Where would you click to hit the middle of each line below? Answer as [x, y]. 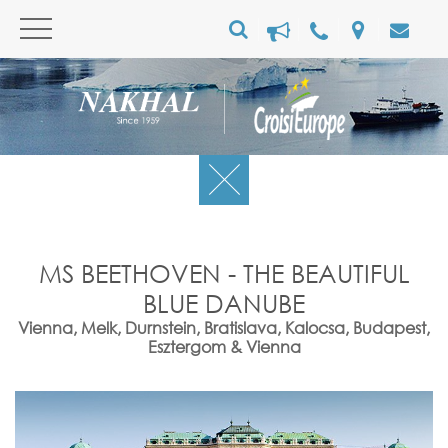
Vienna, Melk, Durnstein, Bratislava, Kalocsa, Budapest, [224, 327]
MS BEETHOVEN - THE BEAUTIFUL [224, 272]
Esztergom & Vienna [224, 346]
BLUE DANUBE [224, 302]
